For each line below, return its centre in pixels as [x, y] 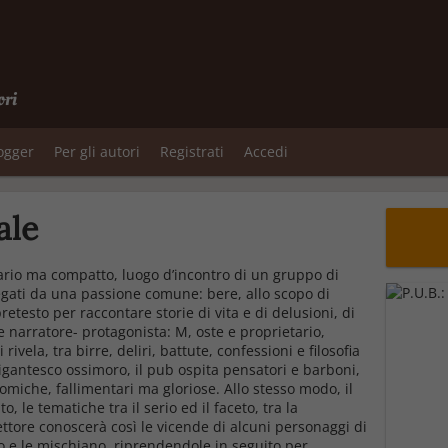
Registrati [192, 151]
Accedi [266, 151]
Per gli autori [97, 151]
